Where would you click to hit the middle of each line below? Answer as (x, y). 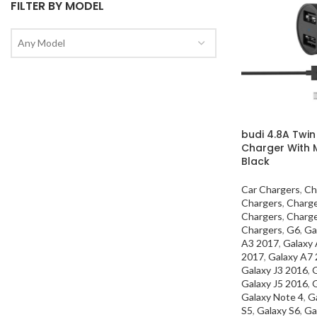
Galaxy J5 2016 (275, 283)
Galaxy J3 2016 (275, 270)
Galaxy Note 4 (272, 296)
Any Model (41, 43)
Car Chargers (271, 189)
